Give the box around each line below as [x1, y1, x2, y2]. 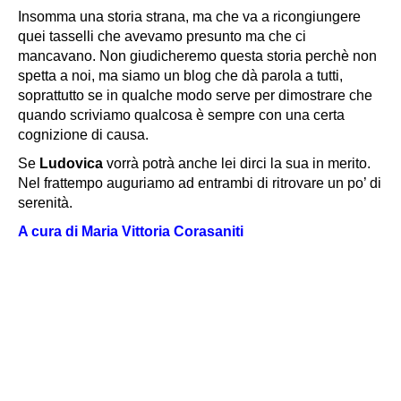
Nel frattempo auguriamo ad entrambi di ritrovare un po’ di [18, 175, 381, 192]
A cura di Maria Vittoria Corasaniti [18, 224, 243, 240]
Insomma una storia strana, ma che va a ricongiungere [18, 9, 361, 25]
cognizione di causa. [18, 127, 149, 143]
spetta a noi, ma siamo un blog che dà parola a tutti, [18, 68, 343, 84]
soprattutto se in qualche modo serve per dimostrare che [18, 88, 372, 104]
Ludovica [39, 156, 103, 172]
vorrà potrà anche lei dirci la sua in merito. [103, 156, 371, 172]
